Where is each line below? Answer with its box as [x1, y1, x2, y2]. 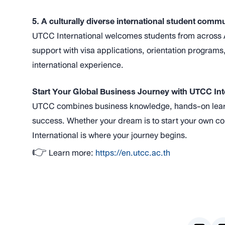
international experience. [32, 57, 124, 72]
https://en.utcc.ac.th [95, 145, 170, 160]
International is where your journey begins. [32, 128, 187, 143]
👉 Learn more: [32, 145, 95, 160]
